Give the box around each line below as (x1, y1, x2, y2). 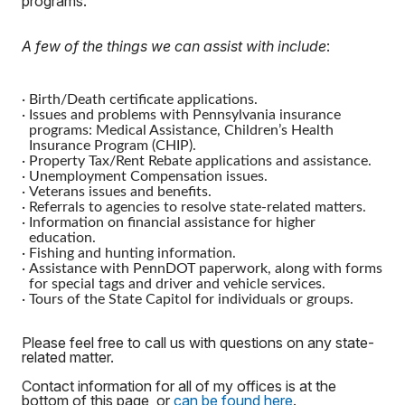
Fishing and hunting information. (29, 246, 240, 260)
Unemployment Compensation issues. (29, 169, 268, 184)
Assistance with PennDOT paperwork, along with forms (29, 261, 382, 276)
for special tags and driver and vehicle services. (29, 277, 325, 291)
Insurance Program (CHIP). (29, 138, 196, 153)
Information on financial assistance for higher (29, 215, 316, 230)
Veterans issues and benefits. (29, 184, 212, 199)
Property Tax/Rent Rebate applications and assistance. (29, 154, 372, 168)
